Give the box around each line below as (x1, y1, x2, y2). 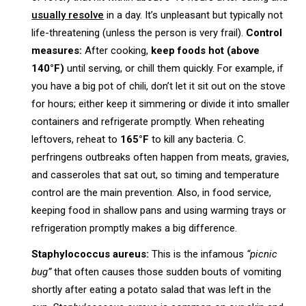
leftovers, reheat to (31, 133, 121, 145)
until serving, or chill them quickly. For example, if (64, 61, 284, 74)
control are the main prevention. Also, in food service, (31, 186, 272, 199)
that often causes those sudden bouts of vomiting (51, 265, 282, 278)
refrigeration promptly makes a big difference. (31, 221, 238, 234)
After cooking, (82, 44, 152, 57)
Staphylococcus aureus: (31, 247, 150, 260)
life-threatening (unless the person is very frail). (31, 26, 247, 39)
